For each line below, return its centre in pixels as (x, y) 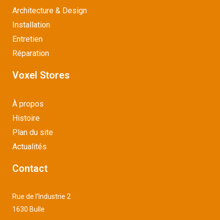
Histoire (26, 118)
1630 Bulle (28, 209)
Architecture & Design (50, 11)
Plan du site (33, 133)
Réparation (31, 54)
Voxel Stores (41, 75)
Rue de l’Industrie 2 (41, 197)
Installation (31, 25)
